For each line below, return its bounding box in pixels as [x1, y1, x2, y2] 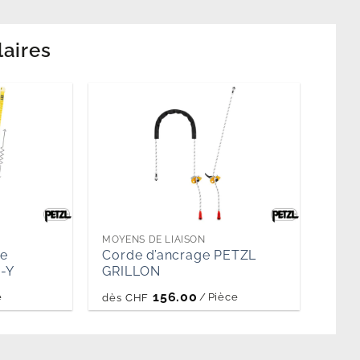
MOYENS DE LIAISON [102, 233, 206, 245]
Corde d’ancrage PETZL [102, 247, 257, 263]
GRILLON [102, 263, 161, 279]
